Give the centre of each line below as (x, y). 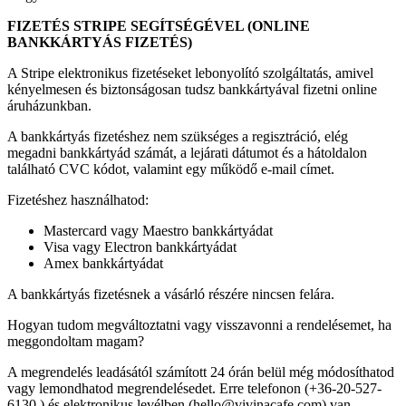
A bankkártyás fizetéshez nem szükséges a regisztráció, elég (178, 137)
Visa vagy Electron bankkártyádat (140, 247)
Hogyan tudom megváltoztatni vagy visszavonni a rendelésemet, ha (199, 325)
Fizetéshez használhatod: (78, 200)
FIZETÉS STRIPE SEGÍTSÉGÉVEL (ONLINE (159, 26)
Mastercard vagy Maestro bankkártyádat (158, 231)
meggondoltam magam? (76, 342)
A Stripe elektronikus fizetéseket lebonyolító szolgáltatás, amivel (190, 73)
